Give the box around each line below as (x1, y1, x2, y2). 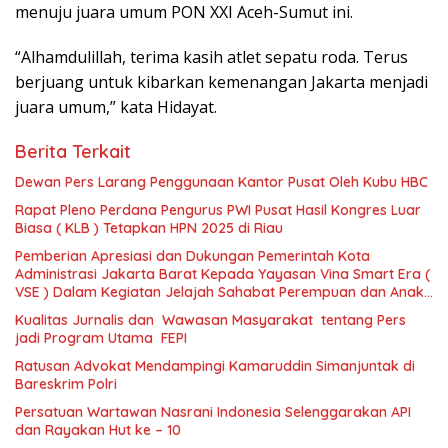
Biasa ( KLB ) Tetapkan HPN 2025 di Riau (15, 218, 283, 237)
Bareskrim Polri (15, 374, 117, 393)
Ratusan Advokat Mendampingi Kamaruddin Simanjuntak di (15, 356, 415, 375)
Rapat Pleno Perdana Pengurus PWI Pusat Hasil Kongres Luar (15, 200, 421, 219)
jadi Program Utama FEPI (15, 328, 187, 347)
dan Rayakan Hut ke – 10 (15, 420, 181, 439)
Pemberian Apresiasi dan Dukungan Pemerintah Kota (15, 246, 370, 265)
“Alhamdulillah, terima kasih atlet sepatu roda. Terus (15, 45, 408, 68)
